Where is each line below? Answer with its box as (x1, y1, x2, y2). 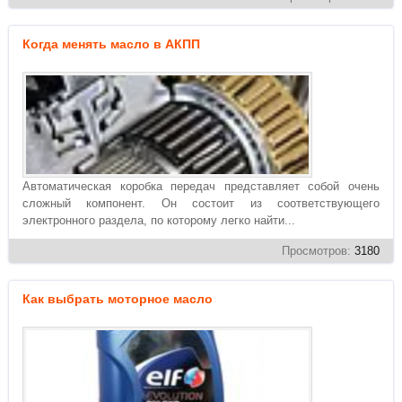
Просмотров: (282, 244, 354, 258)
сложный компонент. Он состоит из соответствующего (22, 197, 380, 210)
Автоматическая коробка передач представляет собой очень (22, 179, 380, 193)
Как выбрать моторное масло (22, 292, 213, 306)
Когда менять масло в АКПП (22, 37, 200, 51)
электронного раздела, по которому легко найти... (22, 214, 295, 227)
